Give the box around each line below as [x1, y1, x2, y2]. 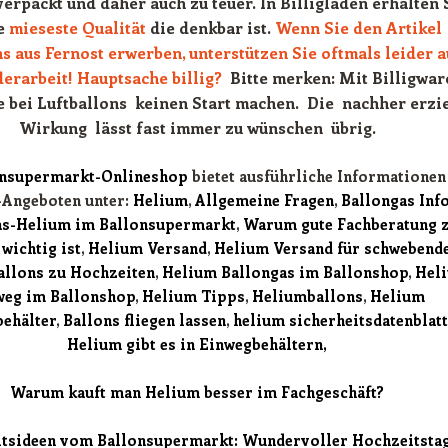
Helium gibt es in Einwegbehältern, [67, 334, 327, 354]
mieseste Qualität [8, 17, 146, 38]
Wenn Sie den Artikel [274, 17, 442, 38]
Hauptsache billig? [76, 67, 222, 88]
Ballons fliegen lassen [63, 310, 226, 330]
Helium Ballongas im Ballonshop [162, 262, 408, 282]
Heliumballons [252, 286, 363, 306]
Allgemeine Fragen [195, 190, 334, 210]
